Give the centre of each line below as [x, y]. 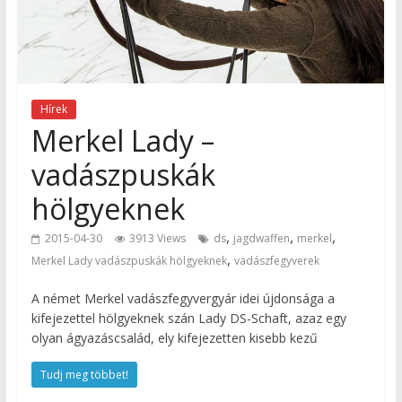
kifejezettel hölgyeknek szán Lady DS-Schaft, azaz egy [188, 318]
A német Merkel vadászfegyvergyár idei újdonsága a [183, 298]
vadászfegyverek [276, 260]
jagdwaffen [261, 238]
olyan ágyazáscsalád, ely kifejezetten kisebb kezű [174, 337]
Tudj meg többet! [84, 374]
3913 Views [157, 238]
